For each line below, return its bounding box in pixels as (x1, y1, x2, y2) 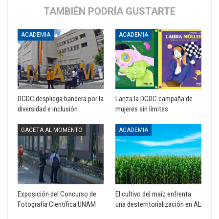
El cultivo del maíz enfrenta (115, 190, 191, 199)
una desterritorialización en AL (115, 200, 201, 209)
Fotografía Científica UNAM (18, 200, 96, 209)
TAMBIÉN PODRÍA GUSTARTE (44, 5, 175, 17)
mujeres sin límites (115, 104, 168, 113)
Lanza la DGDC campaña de (115, 94, 193, 103)
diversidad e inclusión (18, 104, 78, 113)
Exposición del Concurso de (18, 190, 96, 199)
